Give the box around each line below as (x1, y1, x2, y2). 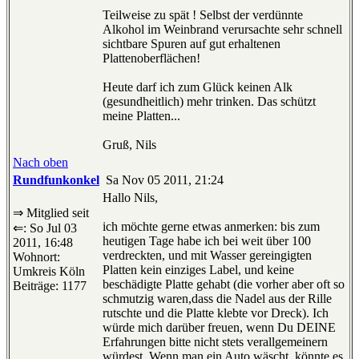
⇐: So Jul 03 (13, 221, 77, 236)
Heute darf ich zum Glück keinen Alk (103, 80, 292, 95)
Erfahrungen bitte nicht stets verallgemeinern (103, 335, 328, 349)
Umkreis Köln (13, 264, 85, 279)
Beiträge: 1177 (13, 279, 87, 293)
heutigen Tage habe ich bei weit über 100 (103, 234, 311, 248)
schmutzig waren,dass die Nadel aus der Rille (103, 292, 332, 306)
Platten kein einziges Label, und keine (103, 263, 294, 277)
